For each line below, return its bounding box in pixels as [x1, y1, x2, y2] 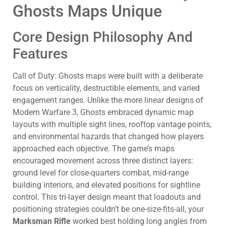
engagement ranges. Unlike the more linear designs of [13, 95, 203, 105]
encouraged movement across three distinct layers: [13, 155, 193, 165]
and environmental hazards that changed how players [13, 131, 204, 141]
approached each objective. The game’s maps [13, 143, 175, 153]
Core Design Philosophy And [13, 28, 193, 45]
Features [13, 45, 68, 62]
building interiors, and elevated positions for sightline [13, 180, 200, 190]
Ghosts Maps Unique [13, 1, 162, 21]
